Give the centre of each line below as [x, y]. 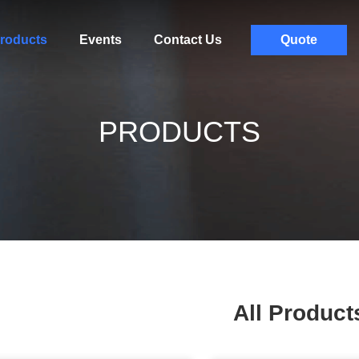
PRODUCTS [179, 132]
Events [100, 40]
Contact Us [188, 40]
